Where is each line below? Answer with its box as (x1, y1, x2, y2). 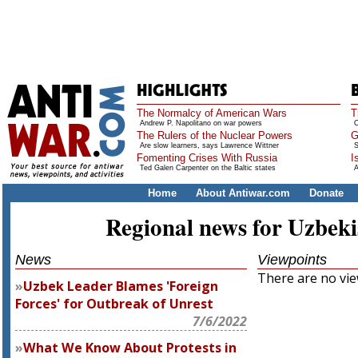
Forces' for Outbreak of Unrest (15, 295, 214, 312)
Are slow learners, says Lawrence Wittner (140, 141, 279, 149)
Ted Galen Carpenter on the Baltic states (140, 164, 276, 172)
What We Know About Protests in (23, 339, 237, 356)
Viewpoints (257, 252, 327, 268)
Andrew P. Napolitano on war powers (140, 119, 262, 127)
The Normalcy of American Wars (137, 107, 287, 119)
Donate (308, 187, 344, 199)
